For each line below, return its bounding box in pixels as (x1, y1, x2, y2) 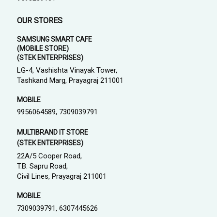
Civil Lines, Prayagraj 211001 (17, 172, 107, 181)
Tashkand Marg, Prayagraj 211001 (17, 76, 124, 85)
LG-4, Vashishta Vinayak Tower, (17, 66, 117, 75)
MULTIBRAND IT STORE (17, 128, 88, 136)
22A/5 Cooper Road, (17, 152, 82, 160)
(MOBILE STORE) (17, 45, 69, 52)
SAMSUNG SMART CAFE (17, 35, 92, 43)
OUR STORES (17, 16, 62, 25)
